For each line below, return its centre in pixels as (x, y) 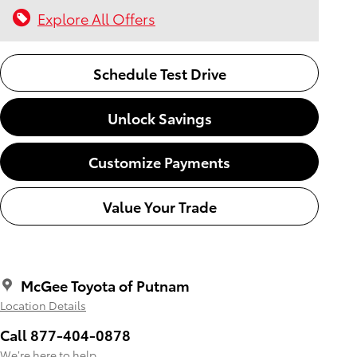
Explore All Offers (96, 18)
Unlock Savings (159, 117)
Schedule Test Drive (159, 73)
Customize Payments (159, 162)
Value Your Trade (159, 206)
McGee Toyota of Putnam (105, 284)
